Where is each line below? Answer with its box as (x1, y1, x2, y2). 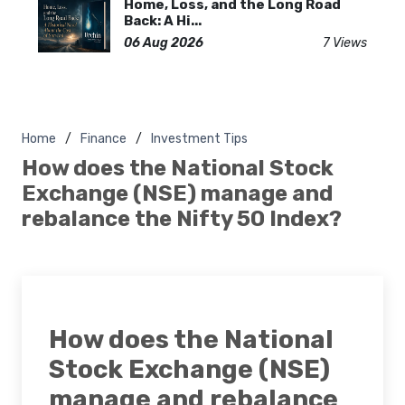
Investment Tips (151, 130, 248, 146)
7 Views (323, 34, 367, 51)
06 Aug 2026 (124, 34, 203, 51)
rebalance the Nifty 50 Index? (22, 205, 342, 231)
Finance (80, 130, 127, 146)
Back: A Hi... (124, 12, 202, 29)
